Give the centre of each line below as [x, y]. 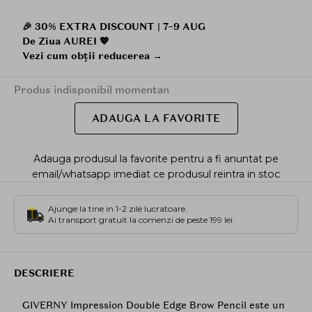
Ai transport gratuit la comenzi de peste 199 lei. [141, 219]
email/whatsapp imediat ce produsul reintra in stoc [156, 174]
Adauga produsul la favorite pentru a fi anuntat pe [156, 158]
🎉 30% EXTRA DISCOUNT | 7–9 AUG [114, 26]
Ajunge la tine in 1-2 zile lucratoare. [118, 208]
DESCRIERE [44, 273]
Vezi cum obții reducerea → [92, 55]
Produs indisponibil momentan [92, 89]
